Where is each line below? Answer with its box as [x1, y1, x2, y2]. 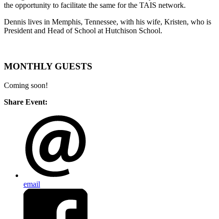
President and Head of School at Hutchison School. [4, 26, 162, 35]
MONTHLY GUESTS [4, 61, 92, 71]
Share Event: [4, 97, 47, 106]
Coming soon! [4, 81, 48, 89]
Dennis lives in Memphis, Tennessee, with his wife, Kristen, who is [4, 18, 211, 26]
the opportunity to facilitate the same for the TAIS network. [4, 1, 186, 10]
